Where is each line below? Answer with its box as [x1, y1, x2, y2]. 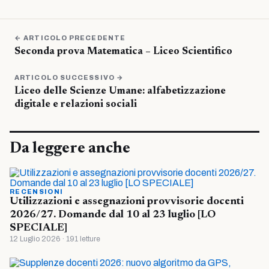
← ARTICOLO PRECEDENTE [14, 34, 126, 41]
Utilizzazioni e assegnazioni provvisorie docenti [10, 196, 244, 207]
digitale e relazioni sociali [14, 99, 137, 110]
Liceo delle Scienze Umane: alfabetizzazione [14, 86, 226, 97]
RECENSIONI [10, 187, 64, 195]
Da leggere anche [10, 141, 130, 157]
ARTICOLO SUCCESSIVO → [14, 73, 124, 81]
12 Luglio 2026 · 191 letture [10, 234, 100, 243]
